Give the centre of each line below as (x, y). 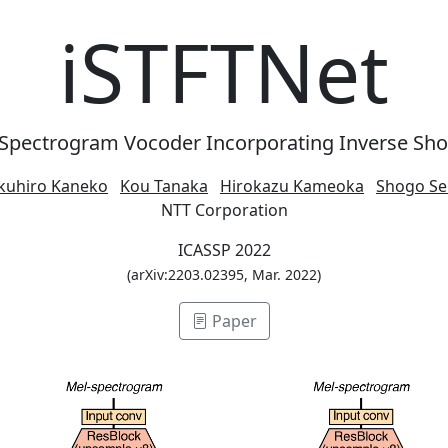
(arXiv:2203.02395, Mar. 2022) (224, 274)
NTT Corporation (224, 210)
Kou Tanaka (164, 186)
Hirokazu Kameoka (292, 186)
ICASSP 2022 (224, 250)
